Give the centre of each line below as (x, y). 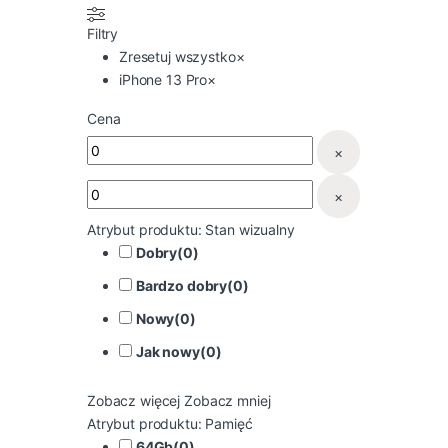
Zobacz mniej (227, 400)
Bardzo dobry (181, 286)
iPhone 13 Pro (163, 80)
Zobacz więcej (134, 400)
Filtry (103, 34)
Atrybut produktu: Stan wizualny (191, 230)
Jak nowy (167, 351)
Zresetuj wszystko (177, 57)
